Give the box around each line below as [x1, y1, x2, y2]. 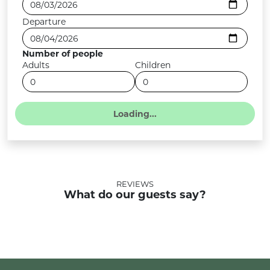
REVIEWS [116, 178, 154, 189]
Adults [22, 59, 49, 71]
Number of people [22, 48, 103, 60]
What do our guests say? [64, 187, 206, 202]
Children [135, 59, 171, 71]
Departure [22, 16, 66, 28]
